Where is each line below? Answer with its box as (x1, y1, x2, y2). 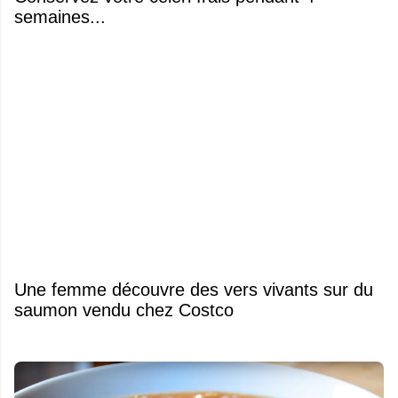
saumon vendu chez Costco (14, 299, 234, 320)
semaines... (14, 6, 106, 27)
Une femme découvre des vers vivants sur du (14, 279, 373, 299)
